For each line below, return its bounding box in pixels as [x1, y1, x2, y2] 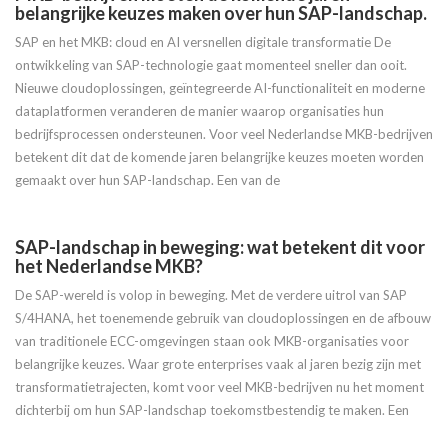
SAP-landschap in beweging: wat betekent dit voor [15, 236, 425, 258]
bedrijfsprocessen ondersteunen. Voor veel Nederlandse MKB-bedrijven [15, 126, 433, 142]
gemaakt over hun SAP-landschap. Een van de [15, 172, 280, 188]
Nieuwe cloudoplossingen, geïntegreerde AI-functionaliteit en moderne [15, 80, 425, 96]
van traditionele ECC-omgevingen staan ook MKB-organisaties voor [15, 333, 409, 349]
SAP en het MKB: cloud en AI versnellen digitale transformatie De [15, 34, 391, 50]
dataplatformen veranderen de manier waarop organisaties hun [15, 103, 384, 119]
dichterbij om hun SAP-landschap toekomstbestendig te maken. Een [15, 402, 409, 418]
